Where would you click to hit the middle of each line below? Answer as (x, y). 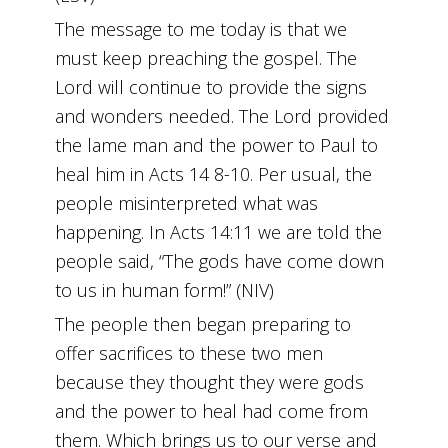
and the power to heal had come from (212, 411)
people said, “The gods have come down (220, 261)
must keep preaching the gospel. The (206, 58)
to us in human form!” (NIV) (165, 290)
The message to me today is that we (201, 29)
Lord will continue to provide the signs (211, 87)
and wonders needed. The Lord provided (222, 116)
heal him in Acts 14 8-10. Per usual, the (214, 174)
